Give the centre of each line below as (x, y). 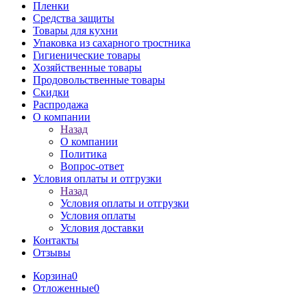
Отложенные (63, 288)
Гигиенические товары (87, 55)
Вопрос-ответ (92, 166)
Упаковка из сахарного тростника (112, 43)
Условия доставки (102, 228)
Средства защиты (74, 18)
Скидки (51, 92)
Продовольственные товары (99, 80)
